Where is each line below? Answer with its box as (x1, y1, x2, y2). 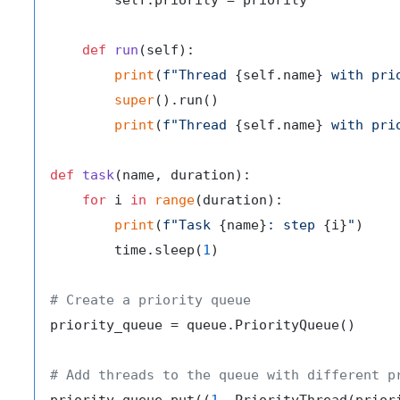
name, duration (122, 167, 235, 184)
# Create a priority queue (50, 292, 251, 309)
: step (267, 217, 323, 234)
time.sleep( (50, 242, 203, 259)
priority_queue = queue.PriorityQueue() (50, 317, 355, 334)
